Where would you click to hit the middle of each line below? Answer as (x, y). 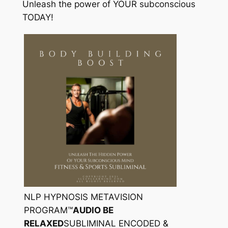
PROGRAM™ (48, 210)
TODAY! (38, 17)
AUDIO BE (93, 210)
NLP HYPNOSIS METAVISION (83, 197)
